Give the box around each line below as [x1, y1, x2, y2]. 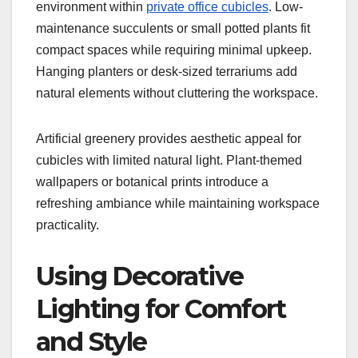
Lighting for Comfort [36, 292, 285, 324]
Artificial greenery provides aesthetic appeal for [36, 131, 301, 145]
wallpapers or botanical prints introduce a [36, 174, 268, 189]
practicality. [36, 217, 99, 232]
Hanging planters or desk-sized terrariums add [36, 64, 297, 78]
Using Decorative [36, 260, 244, 292]
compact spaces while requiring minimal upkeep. [36, 42, 312, 57]
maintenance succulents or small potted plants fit [36, 21, 310, 35]
